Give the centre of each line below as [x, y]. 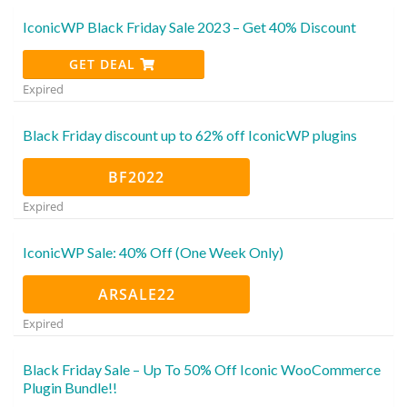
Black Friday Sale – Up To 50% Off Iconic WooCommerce [202, 369]
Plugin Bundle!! [70, 387]
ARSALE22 [136, 294]
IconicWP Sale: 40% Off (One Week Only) [153, 252]
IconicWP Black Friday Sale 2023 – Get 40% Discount [189, 26]
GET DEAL [104, 64]
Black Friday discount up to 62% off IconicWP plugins [190, 134]
